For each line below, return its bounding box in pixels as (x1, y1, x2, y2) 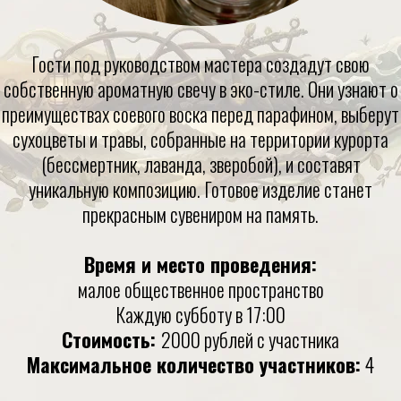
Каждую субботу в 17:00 (115, 300, 286, 328)
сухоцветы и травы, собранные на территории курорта (13, 124, 388, 153)
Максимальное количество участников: (27, 350, 361, 379)
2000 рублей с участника (161, 325, 339, 354)
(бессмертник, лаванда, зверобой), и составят (40, 149, 361, 178)
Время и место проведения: (84, 250, 317, 278)
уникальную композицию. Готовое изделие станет (29, 175, 372, 203)
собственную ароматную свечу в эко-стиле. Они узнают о (3, 74, 398, 103)
